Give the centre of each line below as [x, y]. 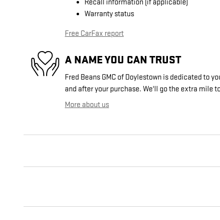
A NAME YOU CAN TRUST [123, 60]
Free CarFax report [94, 34]
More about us [87, 105]
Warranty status [109, 14]
